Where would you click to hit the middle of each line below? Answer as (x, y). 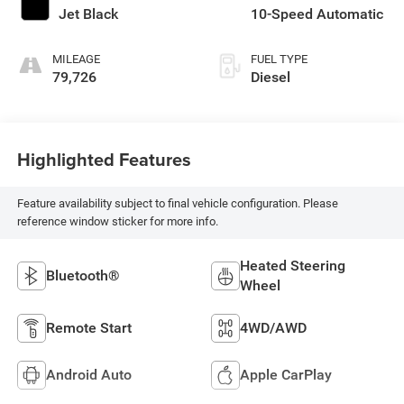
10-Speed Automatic (317, 14)
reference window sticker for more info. (117, 222)
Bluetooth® (83, 275)
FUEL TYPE (279, 59)
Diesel (271, 77)
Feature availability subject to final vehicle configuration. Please (177, 204)
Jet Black (88, 14)
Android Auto (88, 374)
